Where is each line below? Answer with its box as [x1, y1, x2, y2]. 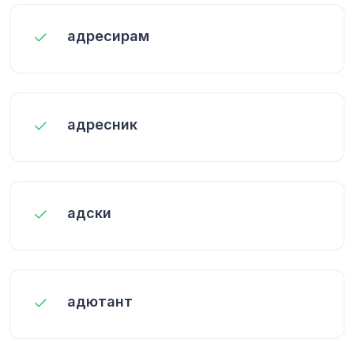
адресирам [67, 27, 149, 44]
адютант [67, 292, 133, 310]
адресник [67, 115, 137, 133]
